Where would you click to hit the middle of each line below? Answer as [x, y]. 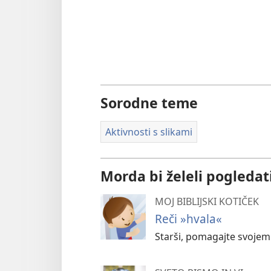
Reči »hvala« [188, 218]
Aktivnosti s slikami [149, 132]
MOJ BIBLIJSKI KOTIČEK [207, 201]
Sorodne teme [149, 103]
